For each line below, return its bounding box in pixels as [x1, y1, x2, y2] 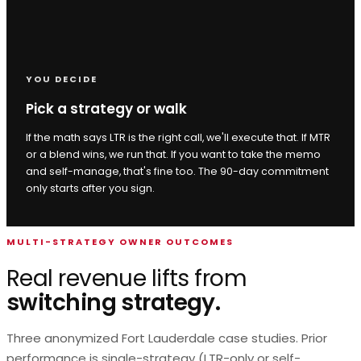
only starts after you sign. [26, 181, 155, 196]
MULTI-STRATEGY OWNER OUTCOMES [6, 234, 234, 248]
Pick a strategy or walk [26, 98, 187, 118]
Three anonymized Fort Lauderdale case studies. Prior [6, 329, 327, 346]
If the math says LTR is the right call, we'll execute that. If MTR [26, 131, 330, 145]
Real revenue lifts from [6, 262, 247, 294]
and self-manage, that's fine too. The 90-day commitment [26, 164, 329, 179]
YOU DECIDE [26, 72, 98, 85]
